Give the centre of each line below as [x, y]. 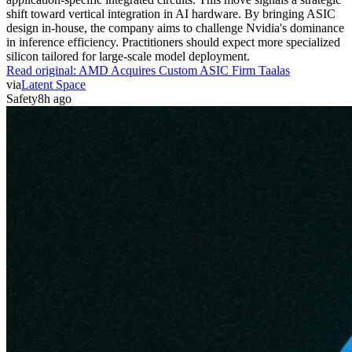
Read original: [42, 70]
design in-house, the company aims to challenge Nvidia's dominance [175, 27]
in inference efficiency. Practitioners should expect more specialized [173, 42]
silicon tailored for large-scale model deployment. [128, 56]
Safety [22, 98]
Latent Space [53, 84]
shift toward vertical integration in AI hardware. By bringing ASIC [171, 13]
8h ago [55, 98]
